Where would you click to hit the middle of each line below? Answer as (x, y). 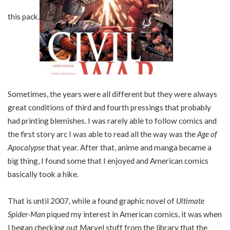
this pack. (24, 16)
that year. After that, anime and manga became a (129, 147)
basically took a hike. (43, 174)
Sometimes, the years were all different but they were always (112, 94)
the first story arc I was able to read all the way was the (102, 134)
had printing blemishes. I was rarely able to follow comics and (112, 121)
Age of (207, 134)
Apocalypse (27, 147)
